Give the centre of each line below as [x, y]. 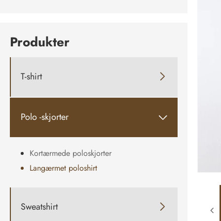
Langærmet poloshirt [63, 168]
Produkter [40, 42]
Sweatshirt [39, 207]
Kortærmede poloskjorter [71, 153]
